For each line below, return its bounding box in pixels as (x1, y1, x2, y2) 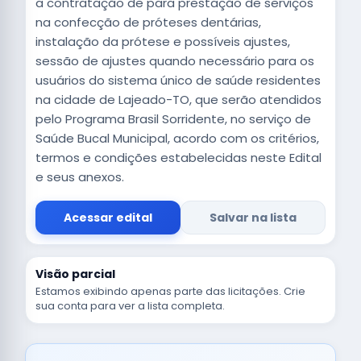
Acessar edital (64, 210, 152, 226)
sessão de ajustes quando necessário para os (35, 52, 314, 69)
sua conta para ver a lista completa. (35, 298, 225, 313)
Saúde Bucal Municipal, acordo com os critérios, (35, 129, 319, 147)
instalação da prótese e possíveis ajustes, (35, 32, 290, 50)
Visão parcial (35, 266, 115, 282)
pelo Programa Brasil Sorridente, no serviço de (35, 110, 311, 127)
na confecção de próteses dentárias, (35, 13, 261, 31)
